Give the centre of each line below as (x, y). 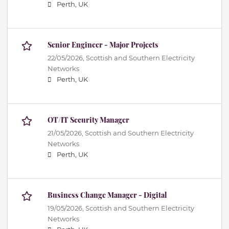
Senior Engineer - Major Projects (103, 45)
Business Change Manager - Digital (107, 195)
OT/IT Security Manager (88, 120)
